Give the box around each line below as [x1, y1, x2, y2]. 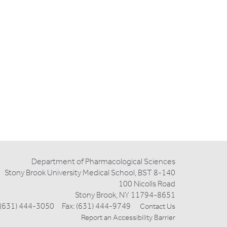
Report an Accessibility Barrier [81, 213, 175, 222]
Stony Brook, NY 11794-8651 [75, 190, 175, 200]
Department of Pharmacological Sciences [31, 157, 175, 167]
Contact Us [140, 202, 175, 211]
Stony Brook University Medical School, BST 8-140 [5, 168, 175, 178]
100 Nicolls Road [119, 179, 175, 189]
